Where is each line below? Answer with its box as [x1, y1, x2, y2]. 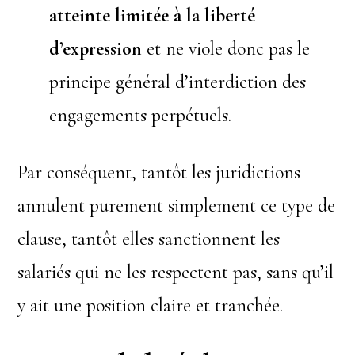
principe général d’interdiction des [49, 70, 307, 94]
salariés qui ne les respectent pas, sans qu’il [17, 260, 334, 284]
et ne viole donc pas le [142, 36, 311, 60]
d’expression [49, 36, 143, 60]
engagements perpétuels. [49, 103, 232, 127]
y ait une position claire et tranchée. [17, 293, 284, 317]
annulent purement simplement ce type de [17, 193, 336, 217]
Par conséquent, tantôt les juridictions [17, 160, 301, 184]
